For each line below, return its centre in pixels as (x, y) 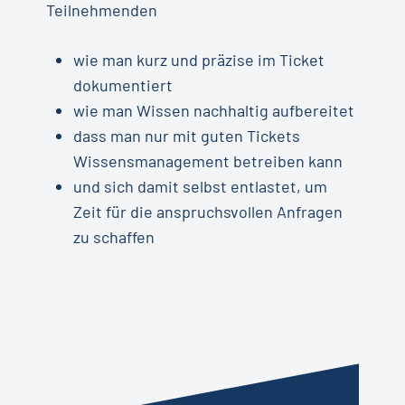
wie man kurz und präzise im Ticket (198, 60)
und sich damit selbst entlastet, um (200, 187)
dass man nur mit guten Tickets (186, 136)
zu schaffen (113, 237)
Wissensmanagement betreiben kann (207, 161)
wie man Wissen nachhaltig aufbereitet (213, 111)
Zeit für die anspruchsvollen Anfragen (207, 212)
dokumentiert (122, 85)
